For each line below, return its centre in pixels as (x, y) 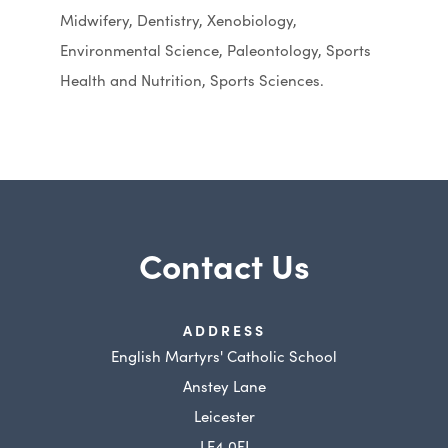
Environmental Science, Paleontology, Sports (215, 49)
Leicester (224, 415)
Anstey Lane (224, 385)
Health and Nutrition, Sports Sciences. (192, 79)
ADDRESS (224, 330)
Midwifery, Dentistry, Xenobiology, (178, 19)
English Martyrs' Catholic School (224, 355)
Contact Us (224, 264)
